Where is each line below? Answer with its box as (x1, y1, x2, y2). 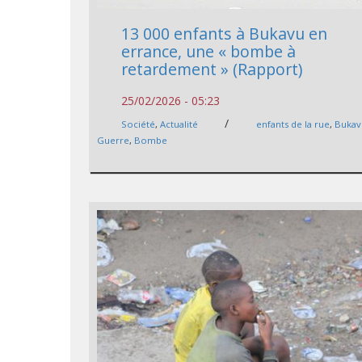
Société (121, 118, 156, 131)
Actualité (160, 118, 199, 131)
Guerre (97, 134, 130, 147)
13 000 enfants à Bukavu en (121, 23, 328, 45)
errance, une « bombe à (121, 40, 297, 63)
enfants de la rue (256, 118, 330, 131)
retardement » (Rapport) (121, 58, 303, 81)
